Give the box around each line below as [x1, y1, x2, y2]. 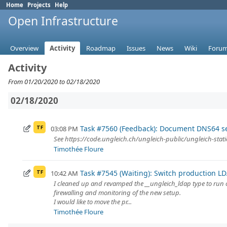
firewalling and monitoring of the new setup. [54, 188, 181, 198]
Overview [10, 44, 39, 53]
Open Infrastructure [8, 13, 118, 29]
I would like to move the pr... [54, 197, 132, 207]
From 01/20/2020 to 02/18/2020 [8, 77, 100, 87]
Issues [127, 44, 145, 53]
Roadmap [86, 44, 116, 53]
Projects [27, 1, 51, 9]
